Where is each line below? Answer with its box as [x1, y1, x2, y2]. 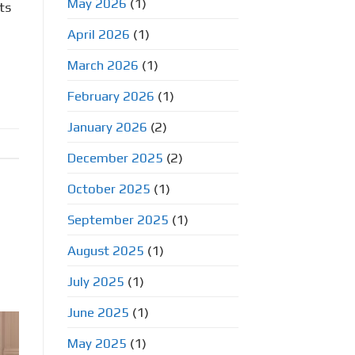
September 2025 [67, 211, 169, 227]
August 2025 [67, 242, 144, 258]
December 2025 [67, 149, 163, 166]
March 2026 [67, 56, 139, 73]
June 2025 [67, 303, 129, 320]
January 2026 [67, 118, 147, 135]
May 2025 [67, 334, 127, 351]
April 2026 [67, 25, 130, 42]
